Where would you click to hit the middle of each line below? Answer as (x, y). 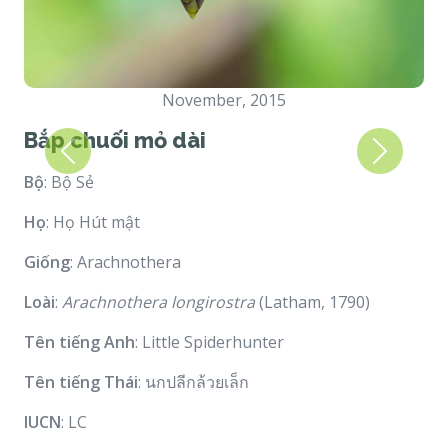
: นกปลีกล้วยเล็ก (193, 381)
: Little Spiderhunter (209, 341)
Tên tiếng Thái (81, 381)
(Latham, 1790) (312, 301)
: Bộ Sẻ (69, 181)
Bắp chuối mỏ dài (115, 140)
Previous (99, 161)
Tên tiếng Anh (79, 341)
